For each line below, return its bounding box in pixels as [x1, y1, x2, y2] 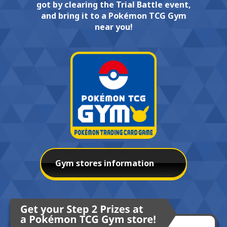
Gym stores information [55, 157, 154, 169]
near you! [94, 21, 133, 33]
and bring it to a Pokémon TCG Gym [41, 10, 186, 22]
